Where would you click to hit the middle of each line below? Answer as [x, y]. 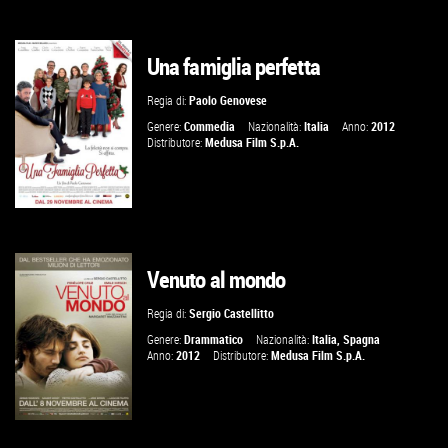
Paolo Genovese [228, 101]
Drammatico [214, 339]
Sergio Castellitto [232, 313]
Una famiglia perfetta [233, 67]
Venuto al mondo [216, 279]
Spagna [362, 339]
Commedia [210, 127]
